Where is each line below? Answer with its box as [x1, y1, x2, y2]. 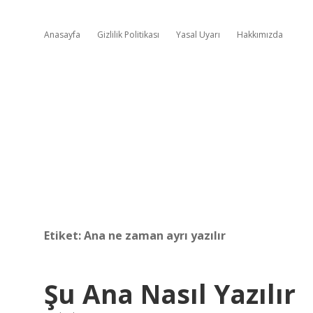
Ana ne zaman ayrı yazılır [84, 228, 226, 243]
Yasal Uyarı [176, 29, 220, 41]
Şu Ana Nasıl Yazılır [44, 276, 296, 312]
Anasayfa [44, 29, 80, 41]
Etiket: [44, 228, 84, 243]
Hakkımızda [237, 29, 283, 41]
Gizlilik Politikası [97, 29, 159, 41]
